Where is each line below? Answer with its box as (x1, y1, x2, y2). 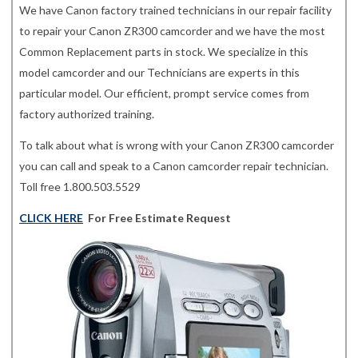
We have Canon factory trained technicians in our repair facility (19, 2, 332, 17)
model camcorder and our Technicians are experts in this (19, 65, 300, 79)
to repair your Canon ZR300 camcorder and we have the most (19, 23, 325, 38)
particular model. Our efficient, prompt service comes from (19, 86, 309, 100)
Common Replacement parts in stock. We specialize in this (19, 44, 308, 58)
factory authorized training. (19, 106, 154, 121)
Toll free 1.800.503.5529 (19, 180, 141, 194)
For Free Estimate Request (83, 211, 231, 225)
